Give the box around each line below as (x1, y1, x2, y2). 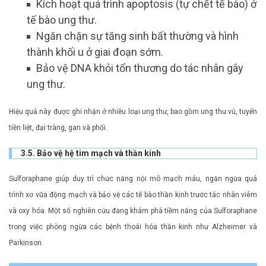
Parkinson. (9, 239, 43, 248)
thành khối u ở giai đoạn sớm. (27, 46, 163, 59)
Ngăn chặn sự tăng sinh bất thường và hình (36, 30, 239, 43)
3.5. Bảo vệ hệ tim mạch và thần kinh (21, 148, 161, 159)
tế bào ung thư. (27, 14, 97, 27)
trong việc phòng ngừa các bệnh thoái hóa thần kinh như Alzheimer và (9, 223, 257, 232)
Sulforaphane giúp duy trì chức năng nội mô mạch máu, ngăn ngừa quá (9, 175, 257, 183)
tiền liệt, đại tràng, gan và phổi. (9, 123, 107, 132)
